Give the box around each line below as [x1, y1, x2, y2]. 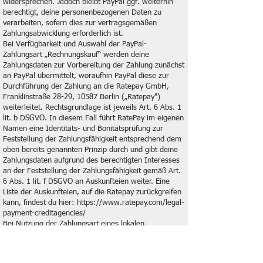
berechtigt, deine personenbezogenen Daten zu [3, 9, 161, 16]
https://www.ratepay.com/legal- [77, 199, 184, 207]
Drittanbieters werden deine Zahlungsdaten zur [3, 231, 161, 238]
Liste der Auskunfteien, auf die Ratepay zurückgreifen [3, 188, 181, 196]
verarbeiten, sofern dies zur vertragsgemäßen [3, 19, 157, 27]
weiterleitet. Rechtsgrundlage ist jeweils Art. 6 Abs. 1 [3, 104, 181, 112]
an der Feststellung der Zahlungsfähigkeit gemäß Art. [3, 167, 181, 175]
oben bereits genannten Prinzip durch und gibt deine [3, 146, 178, 154]
